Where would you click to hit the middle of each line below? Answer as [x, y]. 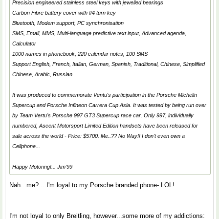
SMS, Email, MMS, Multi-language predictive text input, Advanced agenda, [99, 33]
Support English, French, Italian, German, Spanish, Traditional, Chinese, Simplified [109, 64]
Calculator [24, 44]
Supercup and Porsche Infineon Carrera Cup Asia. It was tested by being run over [109, 105]
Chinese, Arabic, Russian [42, 74]
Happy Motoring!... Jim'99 [42, 167]
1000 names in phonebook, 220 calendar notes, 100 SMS [80, 54]
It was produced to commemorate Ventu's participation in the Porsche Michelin [105, 95]
